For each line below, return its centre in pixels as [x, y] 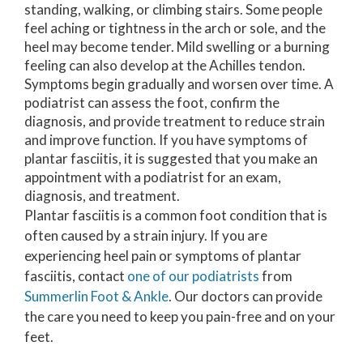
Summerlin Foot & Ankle [96, 296]
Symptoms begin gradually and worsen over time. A [179, 83]
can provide [286, 296]
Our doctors [212, 296]
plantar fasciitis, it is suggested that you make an [171, 158]
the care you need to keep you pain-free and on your [180, 316]
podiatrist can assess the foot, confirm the [152, 102]
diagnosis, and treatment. [102, 195]
